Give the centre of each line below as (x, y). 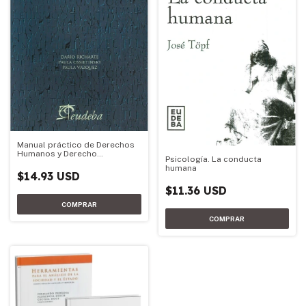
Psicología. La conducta (213, 159)
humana (181, 168)
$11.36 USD (196, 191)
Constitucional (46, 162)
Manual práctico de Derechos (76, 144)
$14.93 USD (48, 176)
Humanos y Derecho (57, 153)
